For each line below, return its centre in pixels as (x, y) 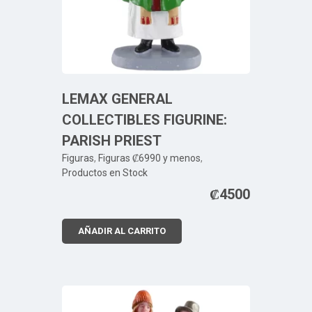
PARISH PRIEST (112, 141)
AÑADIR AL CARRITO (122, 231)
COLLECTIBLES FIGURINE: (145, 120)
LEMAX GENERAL (117, 99)
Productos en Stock (105, 173)
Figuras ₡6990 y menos (149, 158)
